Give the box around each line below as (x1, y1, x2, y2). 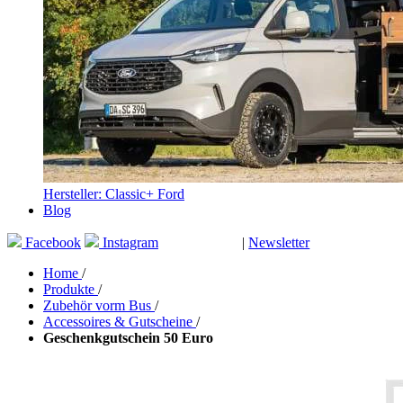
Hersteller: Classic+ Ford (43, 186, 184, 202)
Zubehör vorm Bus (43, 298, 155, 314)
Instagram (103, 235, 158, 251)
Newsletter (248, 235, 310, 251)
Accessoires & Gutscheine (43, 314, 196, 330)
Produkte (43, 282, 98, 298)
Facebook (25, 235, 81, 251)
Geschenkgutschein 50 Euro (43, 330, 213, 346)
